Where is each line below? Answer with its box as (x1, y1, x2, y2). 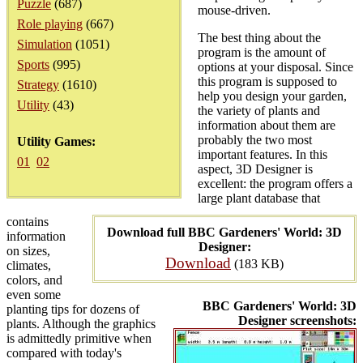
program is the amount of (198, 45, 326, 59)
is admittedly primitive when (6, 331, 152, 345)
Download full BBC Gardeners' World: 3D (107, 225, 342, 239)
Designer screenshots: (238, 314, 357, 327)
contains (6, 215, 49, 228)
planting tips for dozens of (6, 302, 139, 316)
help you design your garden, (198, 89, 347, 103)
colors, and (6, 273, 62, 287)
